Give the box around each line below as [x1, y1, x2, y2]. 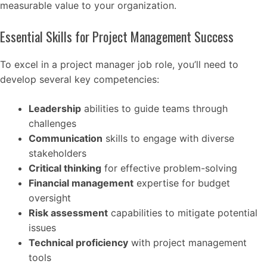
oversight [29, 192, 71, 204]
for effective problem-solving [101, 162, 237, 174]
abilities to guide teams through [81, 103, 228, 114]
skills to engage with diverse [103, 132, 234, 144]
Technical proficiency [29, 237, 128, 249]
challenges [29, 117, 76, 129]
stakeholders [29, 147, 86, 159]
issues [29, 222, 56, 234]
